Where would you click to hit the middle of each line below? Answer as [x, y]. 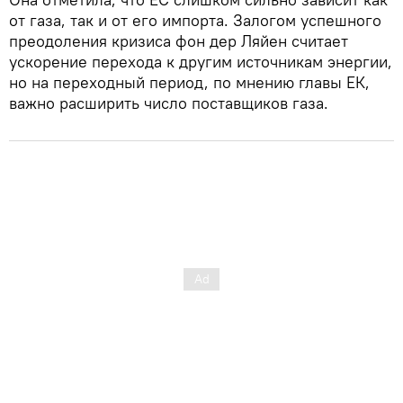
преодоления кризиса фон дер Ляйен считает [179, 40]
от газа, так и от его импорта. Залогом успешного [195, 20]
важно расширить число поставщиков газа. [169, 103]
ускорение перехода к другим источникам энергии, [201, 61]
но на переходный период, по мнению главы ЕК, [189, 82]
